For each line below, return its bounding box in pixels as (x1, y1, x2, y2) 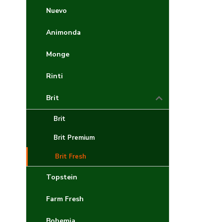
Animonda (46, 28, 81, 37)
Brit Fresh (55, 152, 86, 161)
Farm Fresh (46, 194, 84, 204)
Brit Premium (54, 133, 95, 142)
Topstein (46, 172, 77, 182)
